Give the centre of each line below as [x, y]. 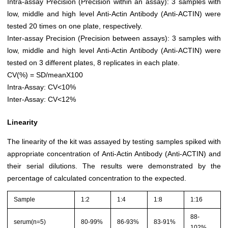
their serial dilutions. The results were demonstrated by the [114, 166]
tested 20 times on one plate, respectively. [75, 26]
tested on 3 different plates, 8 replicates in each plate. [93, 63]
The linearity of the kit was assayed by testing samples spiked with [114, 142]
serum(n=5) [30, 222]
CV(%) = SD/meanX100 [45, 75]
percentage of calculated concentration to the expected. [97, 178]
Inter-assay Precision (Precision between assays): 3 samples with [114, 38]
